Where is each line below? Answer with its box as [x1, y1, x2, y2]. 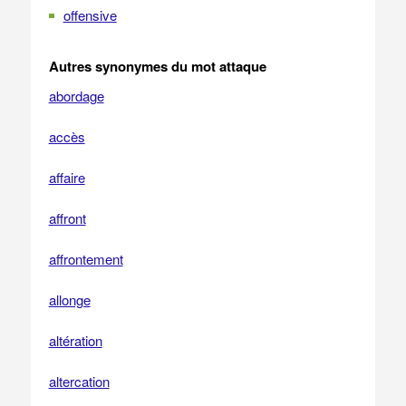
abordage [48, 86, 104, 105]
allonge [48, 290, 91, 309]
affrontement [48, 249, 123, 268]
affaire [48, 168, 85, 187]
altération [48, 331, 102, 350]
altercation [48, 372, 110, 391]
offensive [63, 5, 117, 24]
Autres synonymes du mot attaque [48, 56, 266, 76]
